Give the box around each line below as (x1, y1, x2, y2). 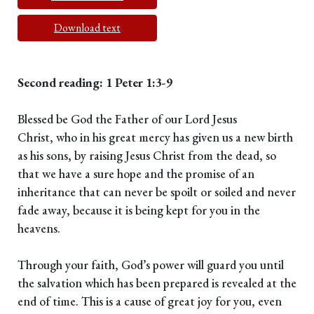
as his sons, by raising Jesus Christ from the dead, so (18, 147, 276, 164)
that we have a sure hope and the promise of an (18, 165, 254, 182)
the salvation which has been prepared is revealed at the (18, 275, 296, 292)
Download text (54, 20, 121, 36)
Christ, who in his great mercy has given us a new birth (18, 129, 293, 146)
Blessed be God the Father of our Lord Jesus (18, 111, 237, 128)
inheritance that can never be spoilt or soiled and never (18, 184, 296, 200)
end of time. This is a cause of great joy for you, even (18, 293, 282, 310)
